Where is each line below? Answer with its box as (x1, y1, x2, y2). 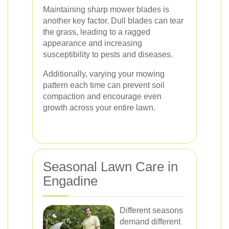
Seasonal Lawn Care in (43, 159, 178, 174)
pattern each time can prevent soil (43, 81, 165, 89)
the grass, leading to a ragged (43, 28, 150, 36)
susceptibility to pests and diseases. (43, 50, 173, 59)
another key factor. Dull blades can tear (43, 16, 184, 25)
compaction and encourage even (43, 92, 162, 101)
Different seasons (120, 206, 183, 215)
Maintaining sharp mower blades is (43, 5, 169, 14)
